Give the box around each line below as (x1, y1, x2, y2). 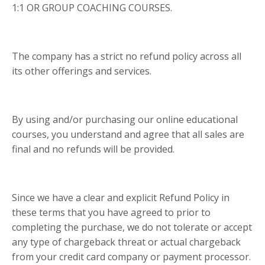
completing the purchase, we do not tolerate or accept (12, 221, 252, 234)
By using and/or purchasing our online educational (12, 113, 238, 127)
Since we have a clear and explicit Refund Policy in (12, 191, 230, 205)
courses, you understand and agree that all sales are (12, 128, 244, 141)
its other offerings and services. (12, 64, 151, 78)
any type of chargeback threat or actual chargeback (12, 235, 241, 249)
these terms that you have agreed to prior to (12, 206, 211, 219)
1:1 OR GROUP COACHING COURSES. (12, 1, 172, 15)
